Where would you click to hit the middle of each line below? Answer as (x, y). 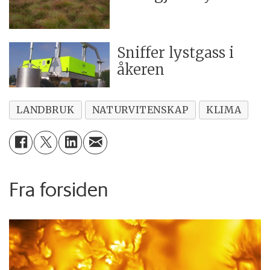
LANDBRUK (46, 109)
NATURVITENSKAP (140, 109)
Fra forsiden (59, 190)
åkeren (141, 70)
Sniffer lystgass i (176, 53)
